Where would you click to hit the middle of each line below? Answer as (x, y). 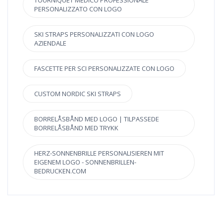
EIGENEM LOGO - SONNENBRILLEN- (85, 162)
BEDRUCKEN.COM (60, 171)
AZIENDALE (50, 43)
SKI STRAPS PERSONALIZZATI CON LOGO (94, 34)
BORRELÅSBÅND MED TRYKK (76, 128)
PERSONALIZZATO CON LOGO (78, 9)
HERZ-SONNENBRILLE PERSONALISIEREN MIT (99, 153)
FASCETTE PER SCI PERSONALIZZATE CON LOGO (104, 69)
